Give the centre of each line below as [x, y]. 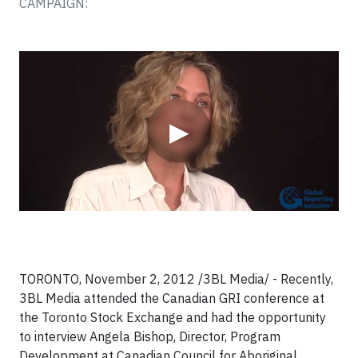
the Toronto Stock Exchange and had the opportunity [173, 317]
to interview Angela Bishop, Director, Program [150, 336]
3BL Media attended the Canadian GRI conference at [172, 298]
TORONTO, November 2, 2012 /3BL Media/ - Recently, [176, 279]
